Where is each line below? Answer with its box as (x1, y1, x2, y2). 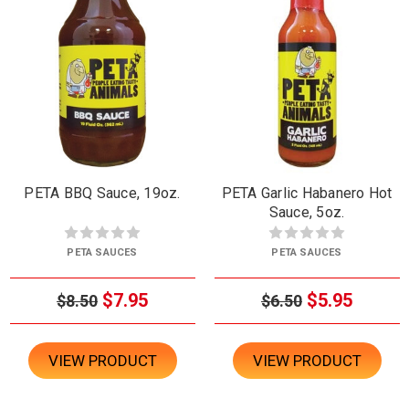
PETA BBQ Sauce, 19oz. (24, 184, 181, 202)
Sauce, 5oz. (268, 203, 345, 221)
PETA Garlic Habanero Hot (221, 184, 393, 202)
